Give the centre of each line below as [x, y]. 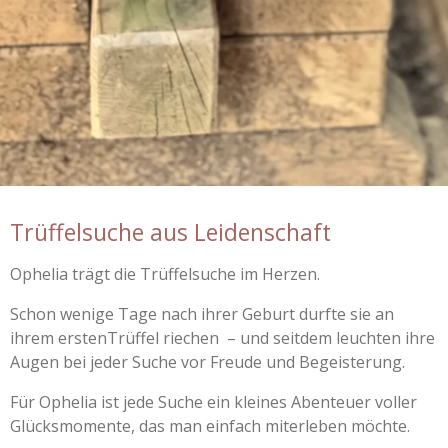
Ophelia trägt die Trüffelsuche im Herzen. [165, 273]
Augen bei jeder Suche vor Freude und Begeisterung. [207, 361]
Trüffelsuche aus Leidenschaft [170, 231]
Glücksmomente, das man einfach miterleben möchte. [210, 425]
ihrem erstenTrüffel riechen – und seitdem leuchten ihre [222, 337]
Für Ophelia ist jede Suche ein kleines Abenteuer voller [213, 401]
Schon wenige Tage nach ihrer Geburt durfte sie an [202, 313]
